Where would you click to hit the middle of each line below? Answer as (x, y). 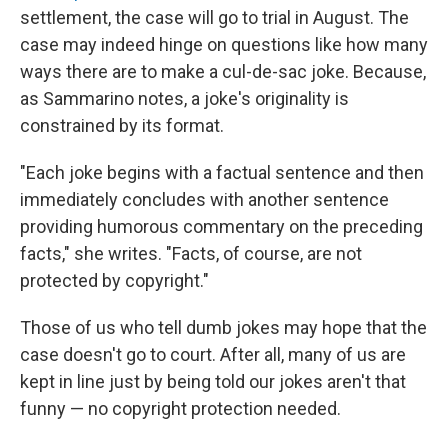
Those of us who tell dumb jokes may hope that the (223, 327)
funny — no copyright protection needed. (180, 408)
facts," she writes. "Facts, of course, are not (191, 253)
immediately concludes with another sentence (204, 199)
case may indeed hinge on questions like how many (224, 44)
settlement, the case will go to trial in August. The (214, 17)
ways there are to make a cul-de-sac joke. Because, (223, 71)
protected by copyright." (114, 280)
